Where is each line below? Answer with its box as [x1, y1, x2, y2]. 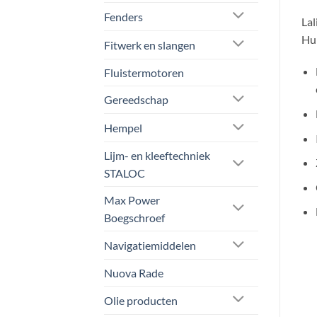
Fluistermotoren [104, 65, 184, 79]
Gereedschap [104, 93, 168, 107]
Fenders [104, 9, 143, 23]
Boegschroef [104, 211, 165, 225]
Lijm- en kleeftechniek [104, 149, 210, 163]
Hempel [104, 121, 142, 135]
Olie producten [104, 293, 178, 307]
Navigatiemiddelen [104, 238, 196, 252]
